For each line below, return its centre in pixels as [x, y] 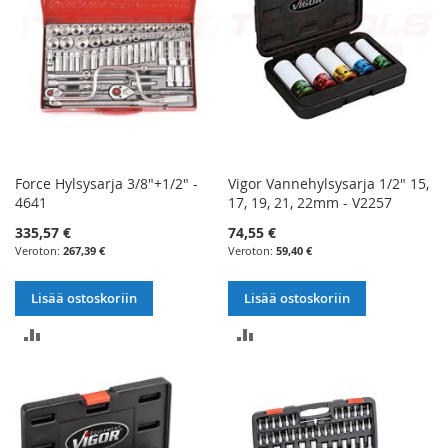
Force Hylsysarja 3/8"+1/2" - [106, 183]
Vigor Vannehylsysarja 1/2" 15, [329, 183]
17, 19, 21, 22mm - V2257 [310, 202]
